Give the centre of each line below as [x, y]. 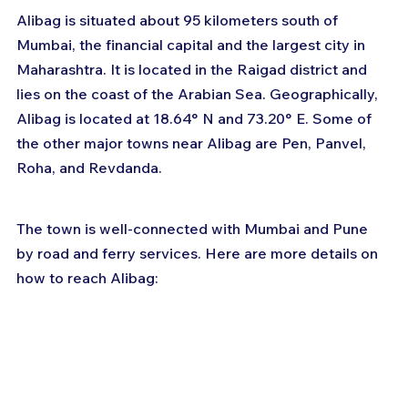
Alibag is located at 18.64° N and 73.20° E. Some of [196, 119]
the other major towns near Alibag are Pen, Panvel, [193, 143]
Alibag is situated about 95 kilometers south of [179, 20]
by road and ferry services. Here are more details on [199, 254]
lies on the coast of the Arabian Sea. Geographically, [199, 94]
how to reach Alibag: [87, 278]
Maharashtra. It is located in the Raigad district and [194, 70]
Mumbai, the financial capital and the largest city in [193, 45]
